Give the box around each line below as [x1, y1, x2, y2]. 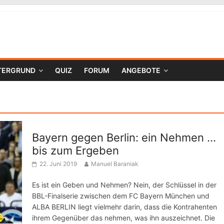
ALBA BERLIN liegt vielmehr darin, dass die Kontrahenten [32, 202, 217, 211]
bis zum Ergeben [32, 144, 119, 157]
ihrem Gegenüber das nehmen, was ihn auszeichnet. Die [32, 213, 215, 222]
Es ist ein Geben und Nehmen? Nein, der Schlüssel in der [32, 180, 216, 189]
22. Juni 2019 [39, 160, 77, 167]
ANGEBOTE [121, 66, 160, 74]
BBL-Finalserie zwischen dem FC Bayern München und [32, 191, 209, 200]
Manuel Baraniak [91, 160, 138, 167]
